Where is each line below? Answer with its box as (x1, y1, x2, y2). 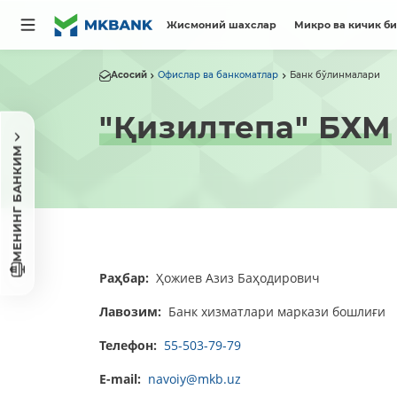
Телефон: (98, 336, 160, 354)
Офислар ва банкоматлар (158, 70, 279, 81)
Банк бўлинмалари (289, 70, 380, 81)
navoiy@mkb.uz (147, 370, 241, 387)
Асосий (110, 70, 147, 81)
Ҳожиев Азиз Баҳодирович (152, 269, 320, 286)
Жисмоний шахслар (167, 19, 277, 31)
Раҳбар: (98, 269, 152, 286)
